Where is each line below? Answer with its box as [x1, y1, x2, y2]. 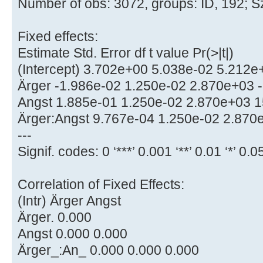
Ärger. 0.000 [18, 210, 92, 225]
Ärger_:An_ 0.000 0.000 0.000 [18, 242, 199, 258]
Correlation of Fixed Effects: [18, 177, 184, 193]
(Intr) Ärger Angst [18, 193, 121, 209]
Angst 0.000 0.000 [18, 226, 127, 242]
